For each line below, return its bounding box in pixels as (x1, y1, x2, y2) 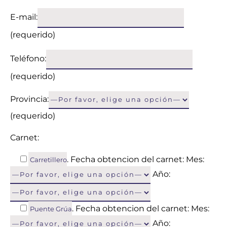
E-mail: (10, 12, 37, 22)
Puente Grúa (30, 205, 72, 213)
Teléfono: (10, 54, 46, 63)
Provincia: (10, 94, 49, 104)
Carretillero (30, 156, 67, 164)
